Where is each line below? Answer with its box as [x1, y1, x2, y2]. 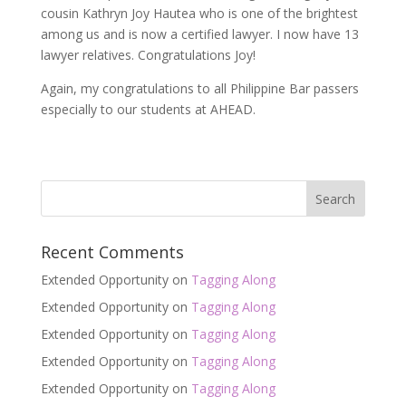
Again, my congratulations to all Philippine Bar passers [40, 80, 359, 97]
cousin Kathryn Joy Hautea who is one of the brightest [40, 5, 358, 22]
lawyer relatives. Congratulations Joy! [40, 46, 256, 63]
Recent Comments [40, 241, 184, 263]
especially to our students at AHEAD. [40, 101, 256, 118]
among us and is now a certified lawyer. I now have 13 [40, 25, 359, 43]
